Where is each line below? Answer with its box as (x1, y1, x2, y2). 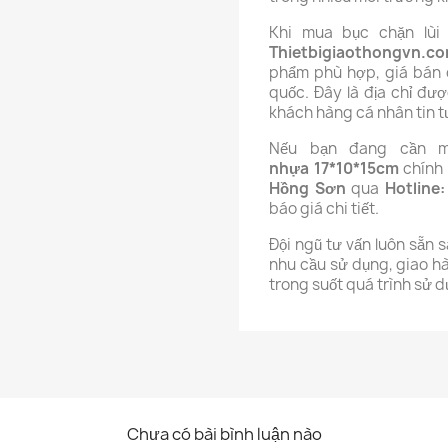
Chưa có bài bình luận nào (126, 423, 322, 445)
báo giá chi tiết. (269, 198, 382, 219)
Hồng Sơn (269, 178, 346, 199)
